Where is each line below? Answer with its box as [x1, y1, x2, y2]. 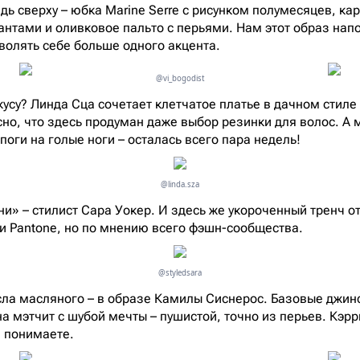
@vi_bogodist [156, 72, 204, 84]
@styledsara [158, 268, 202, 279]
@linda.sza [161, 178, 199, 190]
